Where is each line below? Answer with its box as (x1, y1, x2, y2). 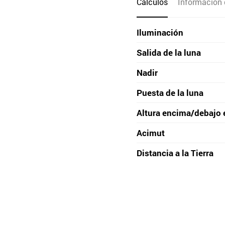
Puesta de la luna (137, 87, 203, 98)
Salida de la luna (137, 47, 201, 58)
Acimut (137, 127, 165, 139)
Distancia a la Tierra (137, 147, 213, 159)
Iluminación (137, 27, 183, 38)
